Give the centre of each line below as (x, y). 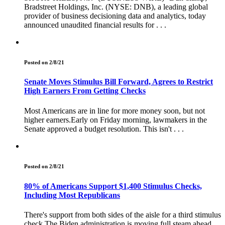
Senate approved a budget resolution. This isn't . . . (104, 129)
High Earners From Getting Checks (85, 91)
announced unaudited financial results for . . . (95, 25)
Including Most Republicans (72, 195)
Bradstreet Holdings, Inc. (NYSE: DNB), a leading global (116, 7)
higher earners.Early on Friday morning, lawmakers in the (116, 120)
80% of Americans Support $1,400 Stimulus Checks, (113, 186)
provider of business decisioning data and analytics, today (115, 16)
